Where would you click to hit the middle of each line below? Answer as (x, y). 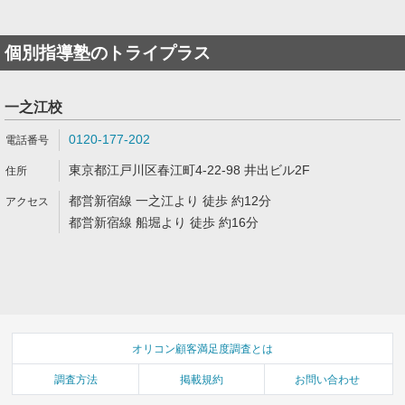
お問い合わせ (328, 379)
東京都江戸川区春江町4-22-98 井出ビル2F (189, 170)
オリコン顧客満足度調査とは (202, 348)
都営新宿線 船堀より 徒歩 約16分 (164, 222)
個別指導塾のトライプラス (108, 53)
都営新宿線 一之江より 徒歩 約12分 (170, 201)
